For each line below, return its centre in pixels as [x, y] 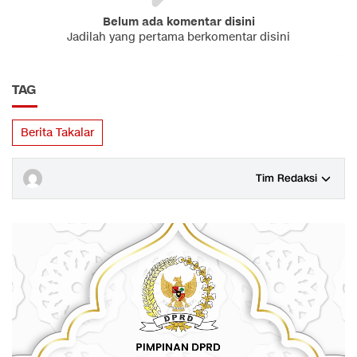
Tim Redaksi [286, 178]
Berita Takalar [57, 133]
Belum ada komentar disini [178, 22]
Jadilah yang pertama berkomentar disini [178, 37]
